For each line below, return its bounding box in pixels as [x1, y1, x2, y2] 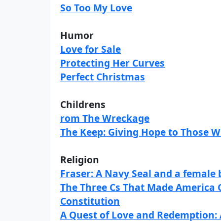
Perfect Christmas [60, 70, 145, 83]
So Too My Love [60, 1, 132, 14]
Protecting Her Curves [60, 56, 165, 70]
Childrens [60, 98, 106, 111]
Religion [60, 153, 99, 166]
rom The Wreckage [60, 111, 149, 125]
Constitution [60, 194, 120, 208]
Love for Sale [60, 42, 121, 56]
